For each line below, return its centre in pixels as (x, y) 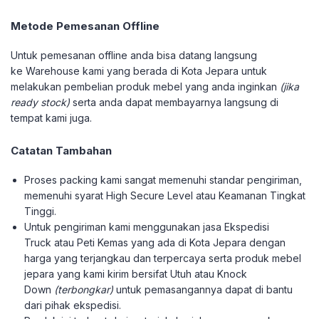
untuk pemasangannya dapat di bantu (203, 289)
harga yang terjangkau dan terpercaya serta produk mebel (163, 258)
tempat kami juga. (51, 118)
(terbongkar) (84, 289)
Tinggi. (41, 211)
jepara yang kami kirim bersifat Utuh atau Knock (136, 274)
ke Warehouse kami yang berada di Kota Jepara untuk (139, 71)
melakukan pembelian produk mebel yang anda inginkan (145, 87)
